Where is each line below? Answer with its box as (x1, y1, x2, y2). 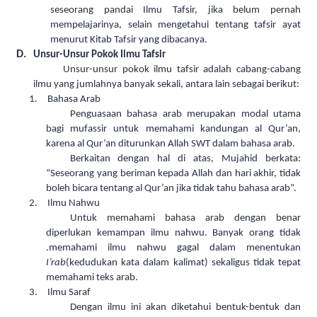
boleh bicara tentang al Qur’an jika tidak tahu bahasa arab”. (46, 183, 299, 195)
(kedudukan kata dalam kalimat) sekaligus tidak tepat (66, 258, 301, 269)
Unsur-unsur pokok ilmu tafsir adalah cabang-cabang (63, 64, 301, 76)
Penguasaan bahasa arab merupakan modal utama (69, 109, 301, 120)
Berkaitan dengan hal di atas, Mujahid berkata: (69, 154, 301, 165)
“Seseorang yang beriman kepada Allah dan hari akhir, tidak (46, 168, 301, 180)
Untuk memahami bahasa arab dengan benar (69, 213, 301, 224)
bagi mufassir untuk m (46, 124, 154, 135)
